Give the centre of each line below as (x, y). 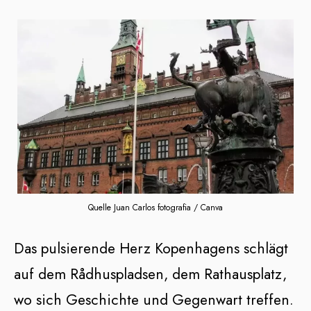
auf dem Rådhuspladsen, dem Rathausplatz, (150, 275)
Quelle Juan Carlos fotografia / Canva (155, 208)
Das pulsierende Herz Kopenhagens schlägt (151, 249)
